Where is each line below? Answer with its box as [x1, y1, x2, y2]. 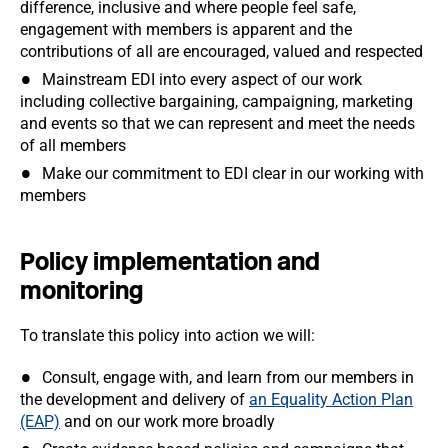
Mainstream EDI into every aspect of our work [42, 70, 362, 89]
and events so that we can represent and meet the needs [20, 114, 415, 133]
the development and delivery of [20, 390, 249, 409]
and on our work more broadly [60, 412, 275, 431]
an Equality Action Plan [249, 390, 413, 409]
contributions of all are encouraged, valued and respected [20, 42, 423, 61]
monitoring [20, 276, 143, 305]
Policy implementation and [20, 247, 320, 276]
